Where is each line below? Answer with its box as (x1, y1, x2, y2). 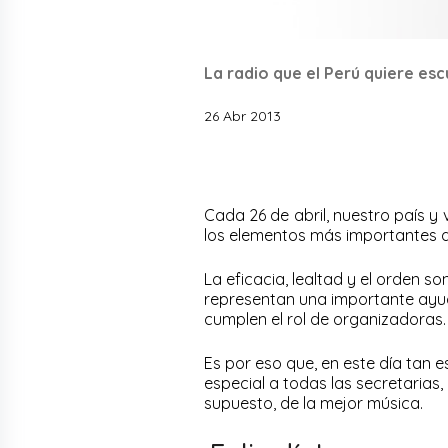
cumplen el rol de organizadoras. (204, 308, 446, 329)
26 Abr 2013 (204, 106, 281, 125)
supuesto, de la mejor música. (204, 392, 423, 413)
